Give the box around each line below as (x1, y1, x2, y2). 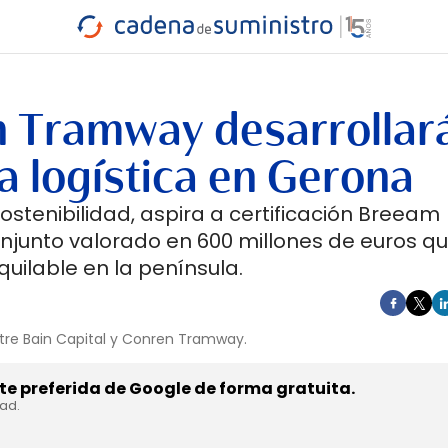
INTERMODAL (272, 44, 359, 61)
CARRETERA (33, 51, 108, 68)
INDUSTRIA (33, 37, 104, 54)
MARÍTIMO (183, 44, 253, 61)
